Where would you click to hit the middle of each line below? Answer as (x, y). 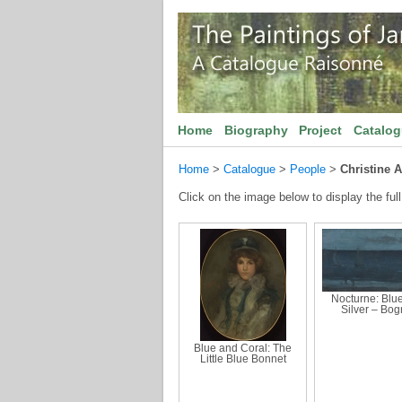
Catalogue (249, 169)
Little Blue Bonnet (243, 359)
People (308, 169)
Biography (256, 130)
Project (321, 130)
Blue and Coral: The (243, 348)
